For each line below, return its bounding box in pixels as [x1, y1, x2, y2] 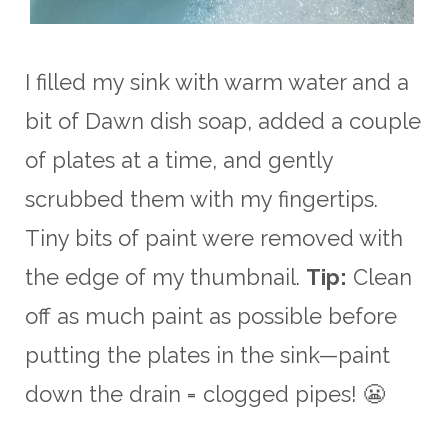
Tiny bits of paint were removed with [25, 224, 403, 251]
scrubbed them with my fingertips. [25, 185, 378, 212]
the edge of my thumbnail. [25, 263, 306, 290]
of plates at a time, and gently [25, 146, 333, 173]
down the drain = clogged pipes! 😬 [25, 380, 385, 407]
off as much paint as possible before [25, 302, 397, 329]
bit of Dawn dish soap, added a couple [25, 107, 421, 134]
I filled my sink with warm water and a [25, 68, 409, 95]
